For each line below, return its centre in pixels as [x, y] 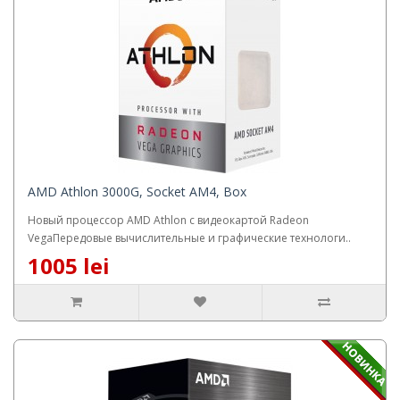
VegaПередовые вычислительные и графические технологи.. [189, 237]
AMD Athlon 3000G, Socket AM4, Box [137, 191]
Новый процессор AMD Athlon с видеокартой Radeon [168, 220]
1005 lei [69, 265]
